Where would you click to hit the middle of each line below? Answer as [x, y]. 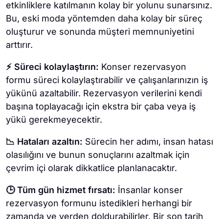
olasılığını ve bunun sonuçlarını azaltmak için [98, 154]
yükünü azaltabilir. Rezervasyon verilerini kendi [104, 93]
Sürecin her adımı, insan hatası [149, 141]
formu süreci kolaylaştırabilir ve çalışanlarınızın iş [107, 80]
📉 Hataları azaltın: [45, 141]
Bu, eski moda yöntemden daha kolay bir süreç [104, 18]
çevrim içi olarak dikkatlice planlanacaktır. [91, 168]
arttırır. [19, 44]
